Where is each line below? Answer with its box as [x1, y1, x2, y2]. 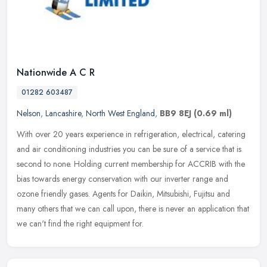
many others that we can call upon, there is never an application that [17, 202, 249, 215]
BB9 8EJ [160, 107, 191, 119]
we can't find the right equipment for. [17, 217, 144, 229]
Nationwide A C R [17, 65, 95, 79]
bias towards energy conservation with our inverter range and [17, 172, 228, 185]
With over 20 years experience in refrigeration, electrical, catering [17, 128, 246, 140]
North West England [86, 107, 155, 119]
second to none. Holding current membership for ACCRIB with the [17, 157, 245, 170]
